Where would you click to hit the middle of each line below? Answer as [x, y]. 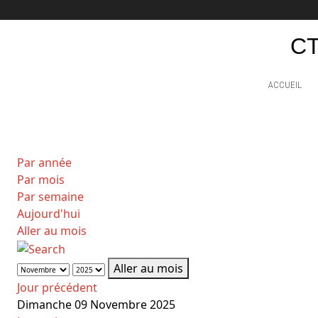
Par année [44, 163]
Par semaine [50, 197]
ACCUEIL [285, 85]
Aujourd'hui [49, 214]
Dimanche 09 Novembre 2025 [96, 305]
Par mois [41, 180]
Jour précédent [57, 288]
